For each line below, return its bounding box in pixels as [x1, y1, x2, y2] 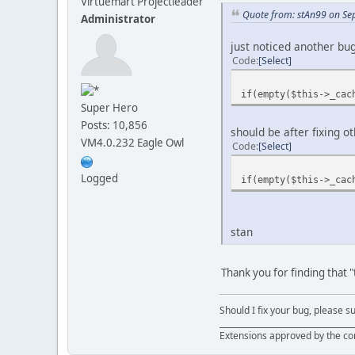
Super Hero [81, 101, 138, 116]
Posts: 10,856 [81, 118, 147, 133]
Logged [81, 171, 118, 186]
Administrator [81, 11, 155, 26]
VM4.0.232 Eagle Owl [81, 136, 184, 151]
